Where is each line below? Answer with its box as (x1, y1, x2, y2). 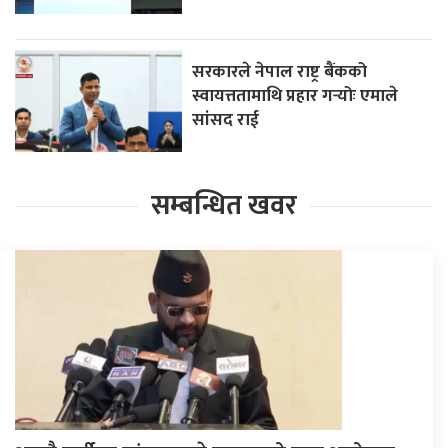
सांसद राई (192, 105, 260, 135)
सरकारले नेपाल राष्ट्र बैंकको (192, 57, 368, 87)
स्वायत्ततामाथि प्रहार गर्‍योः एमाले (192, 81, 399, 111)
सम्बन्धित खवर (151, 183, 297, 229)
